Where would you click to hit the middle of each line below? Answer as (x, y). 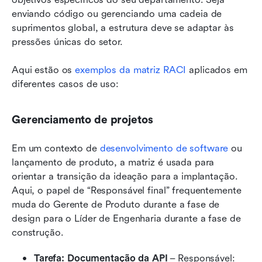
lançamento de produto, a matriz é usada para (113, 162)
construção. (39, 232)
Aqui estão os (44, 70)
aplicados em (217, 70)
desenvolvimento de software (164, 148)
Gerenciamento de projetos (82, 120)
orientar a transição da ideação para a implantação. (125, 176)
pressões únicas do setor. (67, 42)
